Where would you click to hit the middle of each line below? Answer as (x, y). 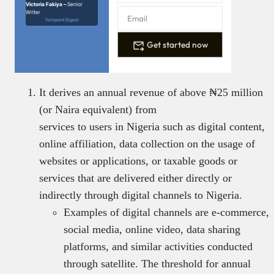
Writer (33, 13)
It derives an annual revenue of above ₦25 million (151, 93)
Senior (75, 5)
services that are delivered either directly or (135, 178)
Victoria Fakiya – (46, 5)
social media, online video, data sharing (152, 230)
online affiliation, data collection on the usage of (147, 144)
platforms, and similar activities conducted (158, 247)
